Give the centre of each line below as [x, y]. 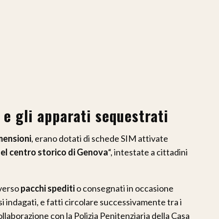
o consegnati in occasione [124, 188]
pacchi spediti [48, 188]
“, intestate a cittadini [148, 152]
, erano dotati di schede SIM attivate [100, 138]
